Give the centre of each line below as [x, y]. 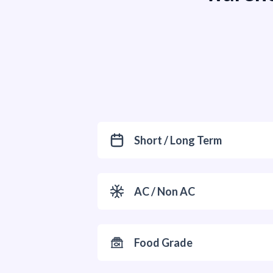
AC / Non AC [165, 191]
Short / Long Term [178, 140]
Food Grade [163, 243]
